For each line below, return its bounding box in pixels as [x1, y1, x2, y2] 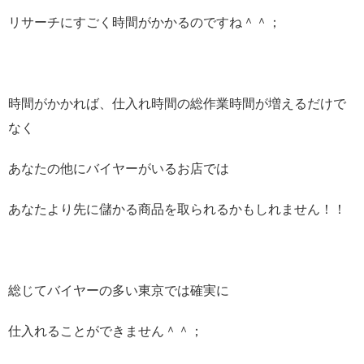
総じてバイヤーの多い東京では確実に [8, 283, 229, 297]
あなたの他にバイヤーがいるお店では [8, 161, 229, 175]
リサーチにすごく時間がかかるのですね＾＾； [8, 15, 281, 29]
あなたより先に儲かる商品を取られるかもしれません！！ [8, 201, 346, 216]
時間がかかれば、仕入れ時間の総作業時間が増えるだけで [8, 96, 346, 110]
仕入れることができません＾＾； [8, 323, 203, 338]
